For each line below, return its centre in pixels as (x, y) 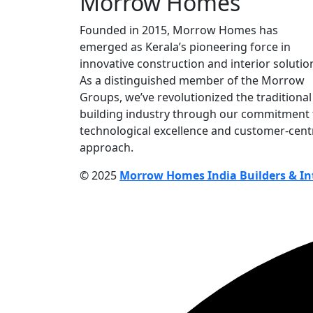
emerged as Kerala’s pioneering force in (185, 47)
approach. (107, 148)
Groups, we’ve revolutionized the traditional (196, 97)
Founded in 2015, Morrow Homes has (179, 30)
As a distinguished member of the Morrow (192, 81)
